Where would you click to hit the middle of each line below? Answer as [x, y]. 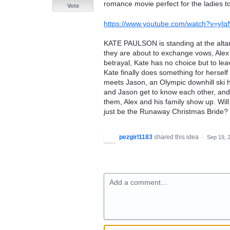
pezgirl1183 [136, 137]
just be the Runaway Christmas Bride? [166, 112]
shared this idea [177, 137]
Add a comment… [139, 183]
